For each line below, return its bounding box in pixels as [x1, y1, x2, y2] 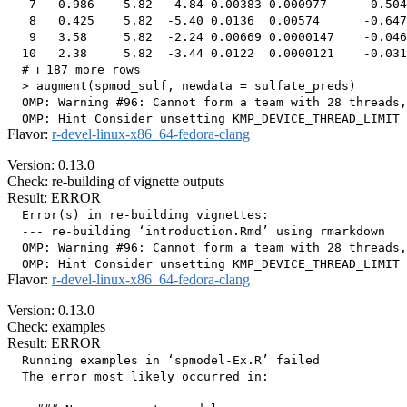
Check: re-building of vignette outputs [7, 174, 224, 190]
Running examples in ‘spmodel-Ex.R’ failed [7, 353, 320, 368]
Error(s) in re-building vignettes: [7, 208, 269, 223]
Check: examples [7, 319, 105, 335]
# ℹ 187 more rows [7, 63, 141, 77]
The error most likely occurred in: [7, 370, 269, 384]
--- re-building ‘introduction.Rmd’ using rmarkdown [7, 224, 385, 239]
